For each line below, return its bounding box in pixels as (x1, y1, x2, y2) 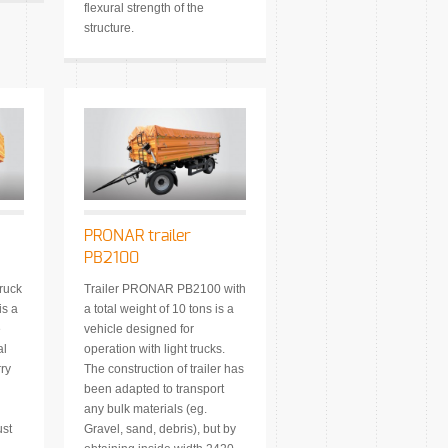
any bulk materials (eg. (84, 402, 207, 417)
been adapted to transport (84, 382, 224, 397)
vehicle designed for (84, 322, 194, 337)
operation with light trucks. (84, 342, 225, 357)
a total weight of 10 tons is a (84, 302, 234, 317)
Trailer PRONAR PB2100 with (84, 282, 246, 297)
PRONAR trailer (84, 228, 191, 245)
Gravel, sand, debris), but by (84, 422, 236, 437)
